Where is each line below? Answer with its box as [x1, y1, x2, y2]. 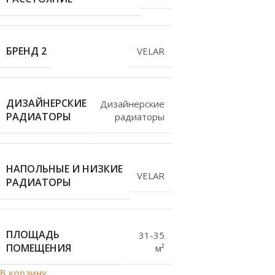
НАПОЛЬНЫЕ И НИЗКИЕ [6, 162, 123, 176]
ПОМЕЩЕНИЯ [6, 241, 71, 255]
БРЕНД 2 [6, 44, 47, 58]
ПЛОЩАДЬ [6, 228, 60, 241]
